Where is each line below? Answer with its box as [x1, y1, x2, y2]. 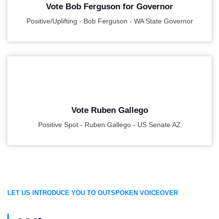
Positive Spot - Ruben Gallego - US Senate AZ [38, 121, 181, 129]
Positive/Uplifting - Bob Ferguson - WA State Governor [26, 17, 193, 25]
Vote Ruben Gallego [71, 106, 148, 115]
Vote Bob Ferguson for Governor [46, 2, 173, 11]
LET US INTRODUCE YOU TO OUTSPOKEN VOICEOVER [7, 189, 178, 197]
